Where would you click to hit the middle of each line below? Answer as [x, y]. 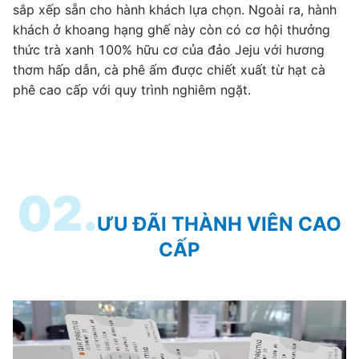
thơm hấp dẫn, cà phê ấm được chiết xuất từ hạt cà [169, 69]
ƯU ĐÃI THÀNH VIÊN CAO [220, 224]
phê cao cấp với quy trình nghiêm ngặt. [132, 89]
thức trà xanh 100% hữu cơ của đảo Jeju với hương [169, 49]
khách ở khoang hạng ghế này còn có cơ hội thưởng [171, 29]
